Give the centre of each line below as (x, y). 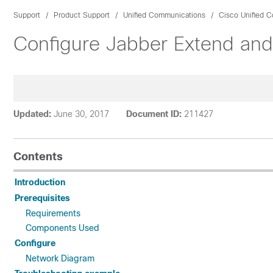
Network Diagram (60, 258)
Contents (38, 157)
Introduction (40, 182)
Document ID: (154, 114)
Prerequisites (42, 198)
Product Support (82, 15)
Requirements (53, 213)
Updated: (32, 114)
